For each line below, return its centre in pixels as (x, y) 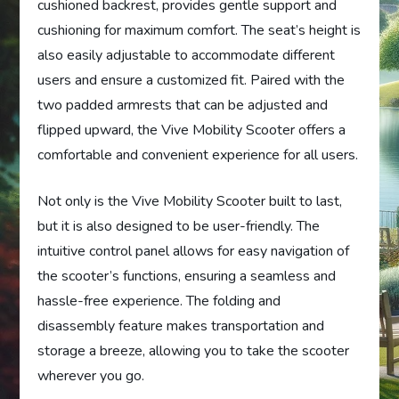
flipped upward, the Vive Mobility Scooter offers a (192, 130)
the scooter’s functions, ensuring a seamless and (187, 277)
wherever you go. (91, 376)
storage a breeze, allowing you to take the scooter (194, 351)
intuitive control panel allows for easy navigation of (194, 252)
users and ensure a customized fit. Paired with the (191, 81)
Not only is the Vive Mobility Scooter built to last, (190, 202)
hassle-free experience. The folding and (159, 301)
